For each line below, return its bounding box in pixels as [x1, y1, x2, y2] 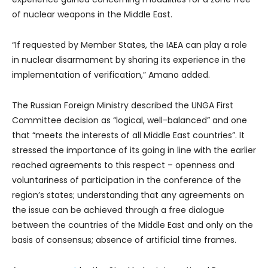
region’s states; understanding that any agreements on [12, 188, 244, 201]
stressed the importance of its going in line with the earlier [12, 144, 256, 156]
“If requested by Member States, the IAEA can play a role [12, 38, 247, 51]
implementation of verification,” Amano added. [12, 68, 210, 81]
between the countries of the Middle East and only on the [12, 218, 253, 231]
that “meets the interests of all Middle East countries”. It [12, 129, 245, 141]
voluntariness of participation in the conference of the [12, 173, 241, 186]
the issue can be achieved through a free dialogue [12, 203, 224, 216]
